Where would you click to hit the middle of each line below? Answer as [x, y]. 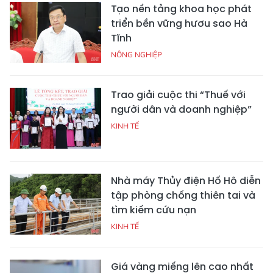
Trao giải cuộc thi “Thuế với [178, 94]
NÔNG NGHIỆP [136, 54]
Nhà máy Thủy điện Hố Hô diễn [186, 180]
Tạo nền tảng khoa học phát [181, 9]
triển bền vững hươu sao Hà [179, 23]
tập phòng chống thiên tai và [183, 195]
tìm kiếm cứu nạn [154, 210]
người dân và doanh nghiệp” [181, 109]
